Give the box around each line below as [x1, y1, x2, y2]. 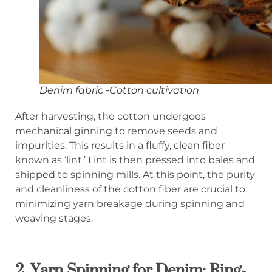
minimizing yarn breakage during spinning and [15, 198, 245, 210]
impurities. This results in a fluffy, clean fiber [15, 140, 225, 152]
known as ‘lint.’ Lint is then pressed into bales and [15, 154, 255, 166]
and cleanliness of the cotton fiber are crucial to [15, 183, 245, 195]
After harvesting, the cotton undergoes [15, 110, 206, 123]
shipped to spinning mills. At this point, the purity [15, 169, 255, 181]
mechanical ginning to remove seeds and [15, 125, 217, 137]
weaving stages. [15, 212, 93, 225]
